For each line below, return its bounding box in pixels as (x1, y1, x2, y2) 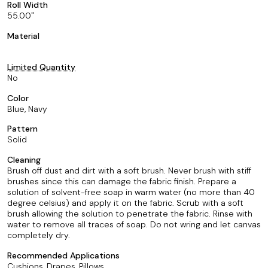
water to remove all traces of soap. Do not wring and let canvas (7, 219, 261, 230)
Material (7, 31, 39, 41)
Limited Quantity (7, 61, 75, 72)
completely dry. (7, 230, 70, 240)
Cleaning (7, 154, 41, 165)
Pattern (7, 123, 38, 135)
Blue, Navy (7, 103, 47, 114)
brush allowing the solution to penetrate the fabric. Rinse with (7, 208, 252, 219)
